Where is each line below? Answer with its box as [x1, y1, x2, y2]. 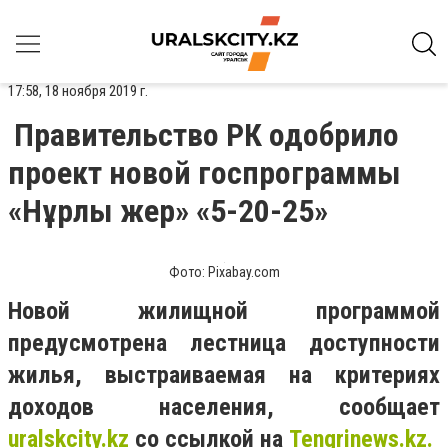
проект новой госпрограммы [8, 154, 401, 192]
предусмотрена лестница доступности [8, 329, 440, 357]
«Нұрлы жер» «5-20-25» [8, 192, 328, 230]
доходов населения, [8, 393, 274, 421]
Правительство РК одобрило [14, 116, 399, 154]
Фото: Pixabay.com [168, 264, 280, 280]
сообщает [274, 393, 440, 421]
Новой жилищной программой [8, 297, 440, 325]
